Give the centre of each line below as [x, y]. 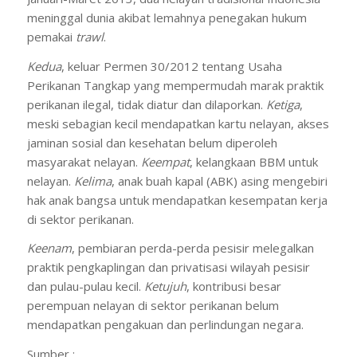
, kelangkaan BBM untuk [253, 161]
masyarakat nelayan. [84, 161]
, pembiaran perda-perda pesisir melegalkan [192, 248]
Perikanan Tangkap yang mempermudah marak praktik [175, 85]
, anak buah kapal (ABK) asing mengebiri [219, 180]
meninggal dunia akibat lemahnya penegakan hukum [167, 17]
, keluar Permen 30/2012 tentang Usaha [171, 66]
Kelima [92, 180]
